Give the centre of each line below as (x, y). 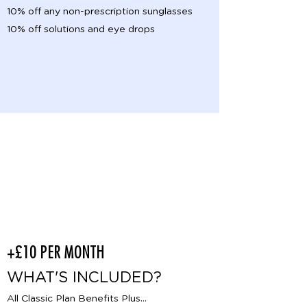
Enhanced (110, 168)
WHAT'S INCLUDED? (84, 278)
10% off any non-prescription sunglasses (100, 12)
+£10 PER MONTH (56, 252)
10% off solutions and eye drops (81, 29)
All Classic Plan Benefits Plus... (77, 299)
